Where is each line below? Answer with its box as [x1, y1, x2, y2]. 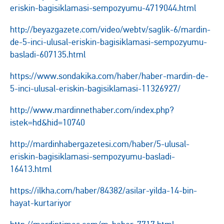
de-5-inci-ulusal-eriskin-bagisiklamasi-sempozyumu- [10, 36, 207, 47]
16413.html [10, 163, 51, 174]
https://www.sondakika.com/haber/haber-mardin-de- [10, 70, 208, 81]
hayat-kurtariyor [10, 197, 71, 208]
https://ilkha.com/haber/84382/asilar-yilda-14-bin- [10, 185, 197, 196]
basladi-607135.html [10, 49, 85, 60]
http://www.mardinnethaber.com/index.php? [10, 104, 174, 115]
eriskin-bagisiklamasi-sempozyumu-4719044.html [10, 2, 196, 13]
